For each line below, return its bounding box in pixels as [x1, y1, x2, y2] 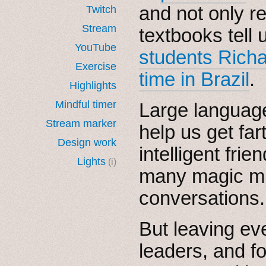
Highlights [69, 79, 116, 91]
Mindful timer [55, 98, 116, 110]
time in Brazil [139, 68, 249, 90]
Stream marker [46, 117, 116, 129]
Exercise [75, 60, 116, 72]
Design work [58, 136, 116, 148]
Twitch [86, 3, 116, 15]
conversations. [139, 186, 265, 209]
